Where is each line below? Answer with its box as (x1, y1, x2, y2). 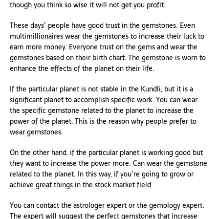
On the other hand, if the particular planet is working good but (10, 147, 203, 158)
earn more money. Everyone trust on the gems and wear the (10, 41, 197, 52)
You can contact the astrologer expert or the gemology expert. (10, 199, 204, 211)
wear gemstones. (10, 126, 63, 137)
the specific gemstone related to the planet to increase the (10, 105, 194, 116)
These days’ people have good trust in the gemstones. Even (10, 20, 195, 31)
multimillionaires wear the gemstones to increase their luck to (10, 30, 204, 42)
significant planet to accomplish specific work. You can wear (10, 94, 197, 105)
